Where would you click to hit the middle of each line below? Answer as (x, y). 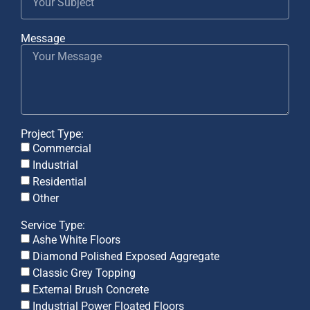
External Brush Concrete (91, 289)
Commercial (62, 148)
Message (43, 38)
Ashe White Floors (76, 239)
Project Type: (52, 134)
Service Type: (53, 225)
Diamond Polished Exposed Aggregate (126, 256)
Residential (60, 181)
